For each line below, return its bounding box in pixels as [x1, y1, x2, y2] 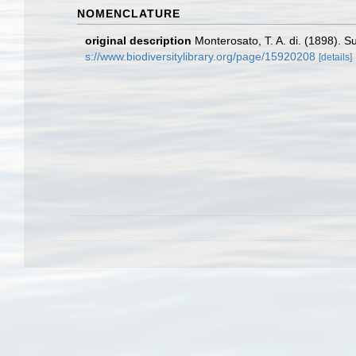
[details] [319, 52, 352, 63]
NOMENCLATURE [77, 7, 180, 20]
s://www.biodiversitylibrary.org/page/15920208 [85, 50, 315, 63]
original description [85, 34, 192, 47]
